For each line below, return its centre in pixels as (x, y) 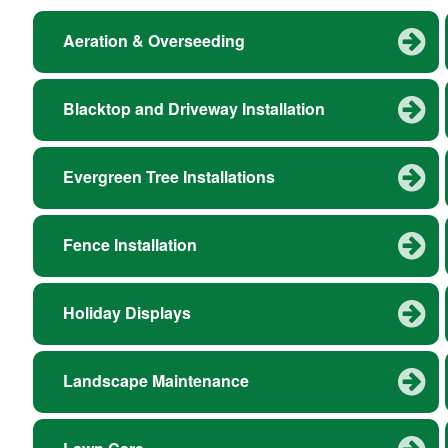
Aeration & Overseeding (154, 41)
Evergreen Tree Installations (169, 177)
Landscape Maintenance (156, 381)
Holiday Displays (127, 313)
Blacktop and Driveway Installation (194, 109)
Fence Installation (130, 245)
